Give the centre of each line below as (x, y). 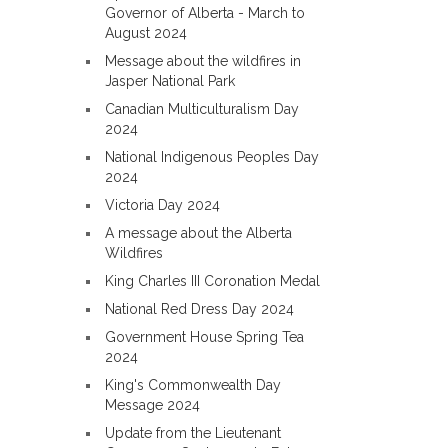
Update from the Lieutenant (193, 433)
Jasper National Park (170, 81)
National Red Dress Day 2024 (199, 309)
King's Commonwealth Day (193, 385)
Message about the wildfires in (203, 61)
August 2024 (146, 33)
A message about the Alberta (198, 233)
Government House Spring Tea (204, 337)
